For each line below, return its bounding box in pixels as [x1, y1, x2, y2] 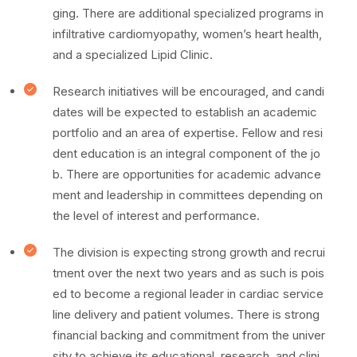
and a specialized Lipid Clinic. [53, 47, 213, 62]
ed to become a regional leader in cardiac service [53, 286, 324, 301]
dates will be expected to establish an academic [53, 104, 317, 120]
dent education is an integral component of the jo [53, 146, 320, 161]
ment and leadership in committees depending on [53, 187, 323, 202]
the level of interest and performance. [53, 208, 260, 223]
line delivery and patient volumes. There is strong [53, 307, 320, 322]
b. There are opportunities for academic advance [53, 167, 321, 182]
